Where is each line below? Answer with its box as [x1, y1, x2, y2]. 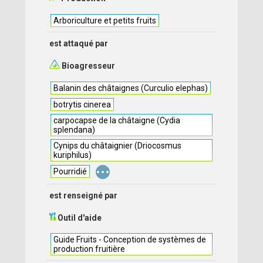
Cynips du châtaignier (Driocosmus [53, 141, 182, 150]
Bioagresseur [60, 61, 116, 70]
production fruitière [53, 244, 126, 254]
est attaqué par [49, 39, 109, 48]
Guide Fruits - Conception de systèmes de [53, 235, 207, 244]
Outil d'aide [56, 213, 102, 222]
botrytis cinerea [53, 100, 112, 109]
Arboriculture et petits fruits [53, 16, 157, 25]
